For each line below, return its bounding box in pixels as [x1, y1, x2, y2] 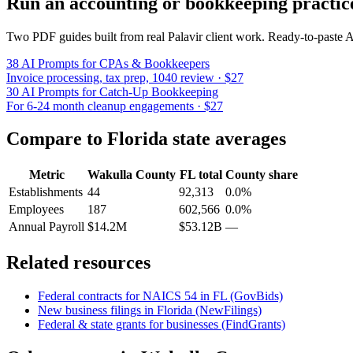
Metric [28, 168, 65, 182]
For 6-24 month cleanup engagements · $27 [6, 98, 223, 113]
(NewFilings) [192, 303, 262, 318]
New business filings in [38, 303, 157, 318]
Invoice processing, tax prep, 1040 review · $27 [6, 70, 243, 84]
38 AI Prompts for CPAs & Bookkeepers [6, 56, 210, 70]
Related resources [6, 252, 150, 273]
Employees [9, 203, 64, 217]
